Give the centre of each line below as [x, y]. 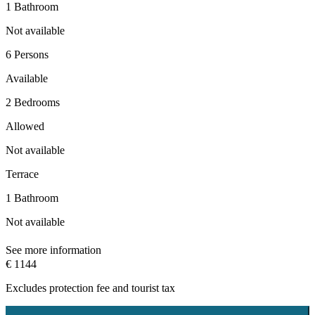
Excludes [27, 288]
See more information [53, 250]
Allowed [25, 127]
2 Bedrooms [33, 103]
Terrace [22, 174]
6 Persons [27, 55]
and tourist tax [142, 288]
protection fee [79, 288]
